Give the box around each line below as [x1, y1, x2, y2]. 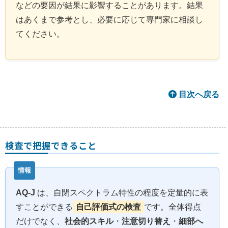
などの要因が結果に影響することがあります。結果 [16, 1, 203, 10]
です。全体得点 [144, 203, 201, 212]
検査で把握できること [5, 139, 97, 152]
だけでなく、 [16, 217, 65, 226]
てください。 [16, 30, 65, 39]
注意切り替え [122, 217, 170, 226]
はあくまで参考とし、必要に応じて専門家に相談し [16, 15, 203, 24]
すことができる [16, 203, 73, 212]
